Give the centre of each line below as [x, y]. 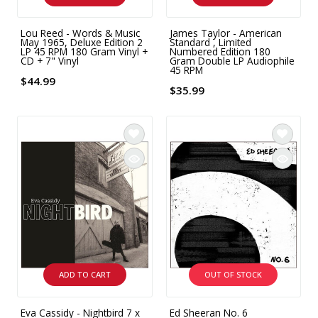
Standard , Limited [210, 42]
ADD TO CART [84, 275]
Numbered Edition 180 [220, 51]
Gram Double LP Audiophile [232, 60]
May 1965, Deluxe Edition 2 [82, 42]
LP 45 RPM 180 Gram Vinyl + [84, 51]
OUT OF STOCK [234, 275]
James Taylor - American [225, 33]
